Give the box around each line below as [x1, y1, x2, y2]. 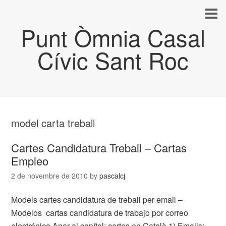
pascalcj [99, 171, 126, 181]
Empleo [11, 153, 49, 168]
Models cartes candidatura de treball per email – [11, 194, 183, 205]
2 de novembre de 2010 [11, 171, 88, 181]
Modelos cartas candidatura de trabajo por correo [11, 207, 189, 218]
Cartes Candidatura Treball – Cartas [11, 140, 187, 155]
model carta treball [11, 116, 95, 130]
